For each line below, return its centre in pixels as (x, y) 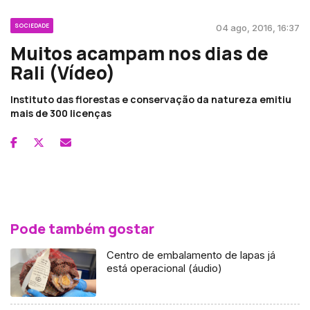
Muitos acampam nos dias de (139, 53)
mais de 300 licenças (61, 113)
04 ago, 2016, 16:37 (258, 27)
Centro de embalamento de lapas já (191, 255)
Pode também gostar (82, 228)
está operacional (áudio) (165, 268)
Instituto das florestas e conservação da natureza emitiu (151, 99)
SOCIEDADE (32, 25)
